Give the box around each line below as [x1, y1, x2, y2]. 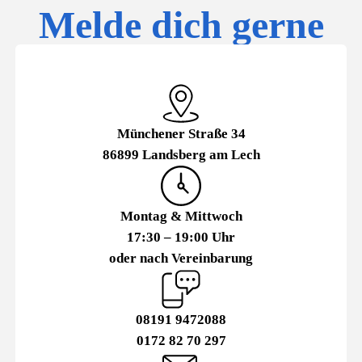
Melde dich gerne [38, 3, 324, 46]
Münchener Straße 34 [116, 126, 246, 141]
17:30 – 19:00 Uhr [127, 229, 235, 245]
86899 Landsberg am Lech [102, 147, 260, 162]
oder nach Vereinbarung [109, 250, 253, 266]
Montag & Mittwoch [120, 208, 242, 224]
